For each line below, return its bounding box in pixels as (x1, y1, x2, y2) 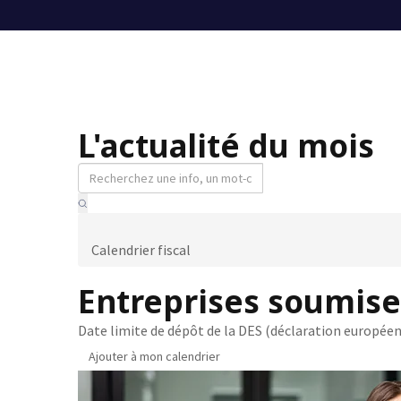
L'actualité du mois (78, 124, 374, 166)
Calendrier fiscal (91, 241, 191, 259)
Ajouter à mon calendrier (89, 348, 220, 364)
